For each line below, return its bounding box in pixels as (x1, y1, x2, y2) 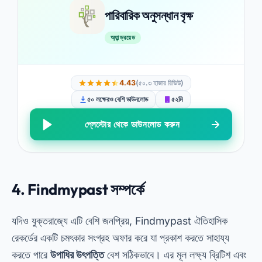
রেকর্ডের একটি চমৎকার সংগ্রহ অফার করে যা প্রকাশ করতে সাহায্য (12, 232, 229, 244)
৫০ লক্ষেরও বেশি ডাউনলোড (87, 95, 148, 104)
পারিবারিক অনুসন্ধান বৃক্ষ (104, 7, 193, 23)
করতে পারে (12, 249, 50, 261)
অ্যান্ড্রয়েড (110, 33, 136, 42)
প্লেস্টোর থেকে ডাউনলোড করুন (84, 119, 180, 130)
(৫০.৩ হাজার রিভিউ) (136, 78, 184, 87)
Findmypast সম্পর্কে (27, 180, 144, 199)
